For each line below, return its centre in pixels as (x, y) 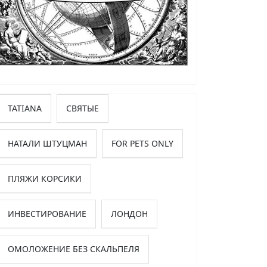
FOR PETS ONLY (142, 143)
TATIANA (25, 108)
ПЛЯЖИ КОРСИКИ (45, 178)
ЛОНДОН (129, 213)
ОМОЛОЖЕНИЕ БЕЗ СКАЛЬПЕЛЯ (74, 249)
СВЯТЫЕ (83, 108)
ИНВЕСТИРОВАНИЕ (47, 213)
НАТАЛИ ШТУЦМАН (47, 143)
